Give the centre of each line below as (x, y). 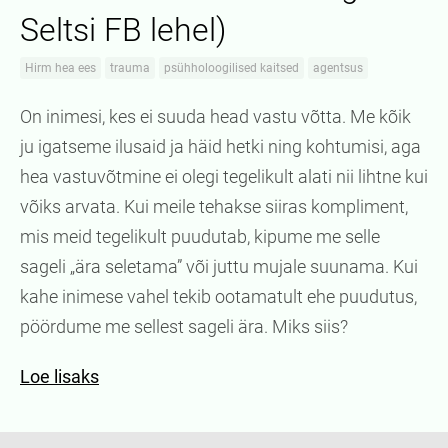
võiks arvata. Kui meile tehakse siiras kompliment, (214, 207)
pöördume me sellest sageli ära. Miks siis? (184, 327)
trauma (130, 68)
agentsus (338, 68)
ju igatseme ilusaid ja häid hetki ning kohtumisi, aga (220, 147)
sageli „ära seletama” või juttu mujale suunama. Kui (219, 267)
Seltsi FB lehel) (123, 30)
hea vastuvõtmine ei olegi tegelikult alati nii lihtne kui (224, 177)
